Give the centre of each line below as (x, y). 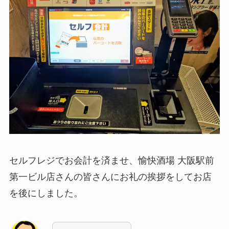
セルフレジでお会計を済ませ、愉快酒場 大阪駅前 (111, 160)
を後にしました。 (46, 193)
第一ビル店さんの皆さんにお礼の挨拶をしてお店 (110, 177)
